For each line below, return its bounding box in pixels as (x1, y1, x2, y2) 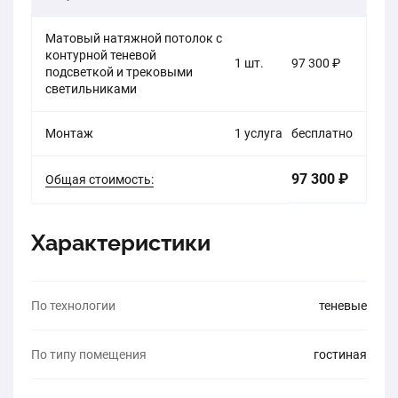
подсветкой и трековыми (45, 65, 193, 80)
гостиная (314, 347, 367, 362)
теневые (319, 298, 367, 314)
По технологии (31, 298, 115, 314)
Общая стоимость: (45, 172, 154, 187)
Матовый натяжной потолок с (45, 31, 222, 46)
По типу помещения (31, 347, 147, 362)
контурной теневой (45, 48, 156, 63)
